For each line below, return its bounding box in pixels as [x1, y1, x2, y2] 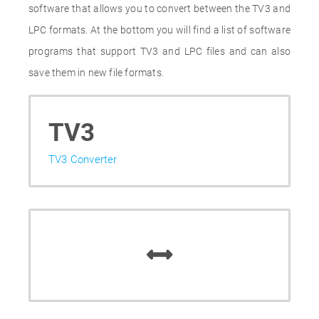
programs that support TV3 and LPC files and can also [28, 46, 291, 57]
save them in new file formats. [28, 67, 164, 78]
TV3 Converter [48, 153, 117, 166]
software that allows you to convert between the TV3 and [28, 3, 291, 14]
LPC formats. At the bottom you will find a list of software [28, 24, 291, 36]
